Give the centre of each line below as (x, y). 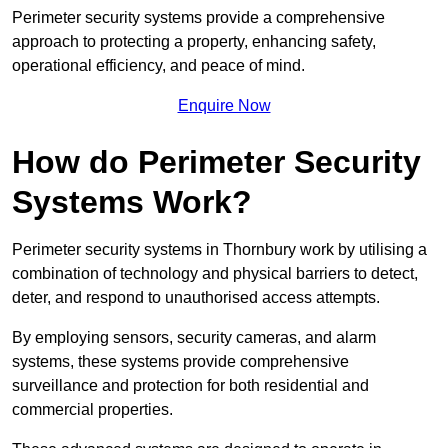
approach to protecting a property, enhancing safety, (194, 41)
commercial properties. (92, 409)
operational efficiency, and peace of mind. (158, 65)
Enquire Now (224, 105)
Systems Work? (132, 201)
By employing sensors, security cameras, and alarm (194, 337)
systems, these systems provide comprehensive (180, 361)
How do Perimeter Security (216, 161)
